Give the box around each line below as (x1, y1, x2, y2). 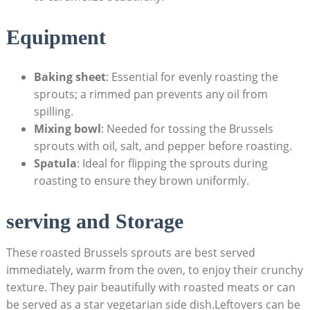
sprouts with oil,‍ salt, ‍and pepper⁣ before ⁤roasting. (33, 138, 292, 154)
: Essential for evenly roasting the (105, 69, 278, 85)
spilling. (33, 104, 73, 120)
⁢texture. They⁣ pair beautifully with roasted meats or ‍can (6, 280, 295, 295)
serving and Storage (6, 210, 183, 233)
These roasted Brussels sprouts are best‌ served (6, 245, 255, 261)
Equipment (6, 26, 106, 49)
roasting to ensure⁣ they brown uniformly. (33, 173, 249, 189)
